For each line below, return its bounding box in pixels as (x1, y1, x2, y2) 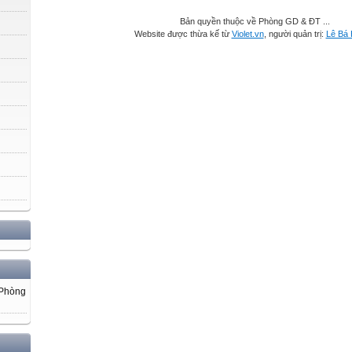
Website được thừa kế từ (134, 29, 232, 38)
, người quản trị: (263, 29, 326, 38)
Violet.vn (231, 29, 264, 38)
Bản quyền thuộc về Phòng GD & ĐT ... (179, 16, 330, 26)
